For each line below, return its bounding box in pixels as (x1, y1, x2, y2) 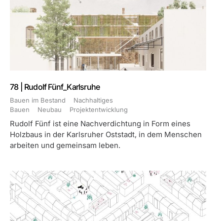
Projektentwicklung (70, 106, 128, 113)
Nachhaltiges (74, 96, 113, 104)
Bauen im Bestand (10, 96, 66, 104)
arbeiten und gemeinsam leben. (10, 141, 120, 150)
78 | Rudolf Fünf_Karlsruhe (10, 82, 100, 92)
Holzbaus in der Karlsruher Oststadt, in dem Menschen (10, 130, 202, 139)
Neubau (37, 106, 62, 113)
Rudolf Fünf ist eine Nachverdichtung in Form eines (10, 119, 190, 128)
